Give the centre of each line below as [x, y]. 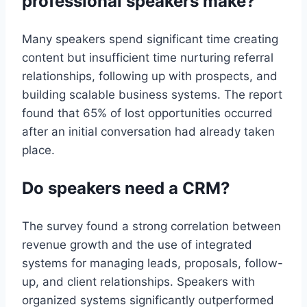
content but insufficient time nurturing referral [148, 57]
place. [38, 150]
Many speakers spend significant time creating [150, 39]
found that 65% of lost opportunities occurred [147, 113]
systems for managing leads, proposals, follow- [152, 263]
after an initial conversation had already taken [148, 131]
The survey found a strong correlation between [151, 226]
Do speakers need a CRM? [126, 188]
